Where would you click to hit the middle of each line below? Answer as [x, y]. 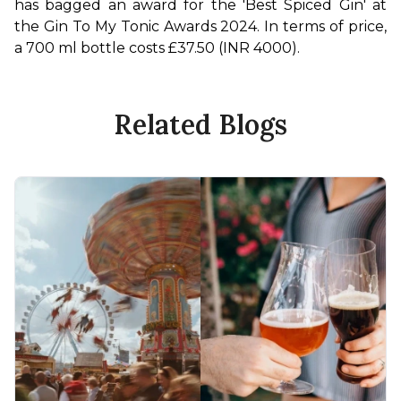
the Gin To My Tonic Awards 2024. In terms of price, [200, 27]
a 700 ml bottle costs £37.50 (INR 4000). [159, 48]
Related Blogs [200, 125]
